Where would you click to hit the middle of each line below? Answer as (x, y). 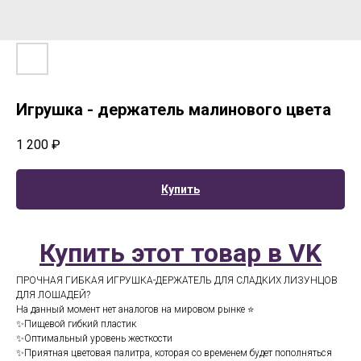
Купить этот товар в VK (180, 253)
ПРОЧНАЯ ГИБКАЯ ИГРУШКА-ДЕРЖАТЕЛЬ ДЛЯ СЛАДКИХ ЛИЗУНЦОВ (177, 281)
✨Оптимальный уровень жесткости (94, 339)
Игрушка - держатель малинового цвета (174, 110)
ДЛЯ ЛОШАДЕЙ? (53, 295)
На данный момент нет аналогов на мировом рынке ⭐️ (135, 310)
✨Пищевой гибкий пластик (76, 324)
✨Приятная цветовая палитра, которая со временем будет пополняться (174, 353)
